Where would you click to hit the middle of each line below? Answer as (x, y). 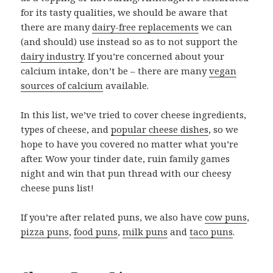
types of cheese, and (66, 129)
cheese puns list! (58, 188)
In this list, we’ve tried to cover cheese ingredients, (134, 115)
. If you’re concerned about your (154, 56)
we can (216, 27)
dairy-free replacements (146, 27)
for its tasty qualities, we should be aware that (125, 12)
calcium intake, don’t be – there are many (115, 71)
